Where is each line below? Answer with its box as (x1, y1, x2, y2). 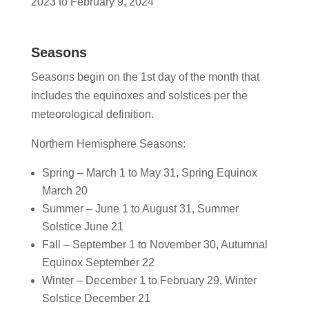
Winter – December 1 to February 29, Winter (41, 275, 257, 287)
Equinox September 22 (41, 257, 154, 269)
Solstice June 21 (41, 221, 123, 233)
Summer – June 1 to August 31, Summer (41, 203, 239, 215)
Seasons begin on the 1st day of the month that (30, 71, 259, 83)
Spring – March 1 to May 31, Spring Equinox (41, 167, 257, 179)
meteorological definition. (30, 108, 154, 121)
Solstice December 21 (41, 292, 150, 305)
